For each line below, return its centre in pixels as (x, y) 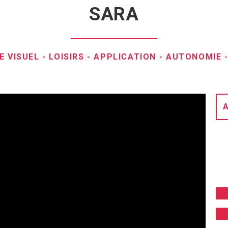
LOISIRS (67, 57)
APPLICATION (125, 57)
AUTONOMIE (194, 57)
